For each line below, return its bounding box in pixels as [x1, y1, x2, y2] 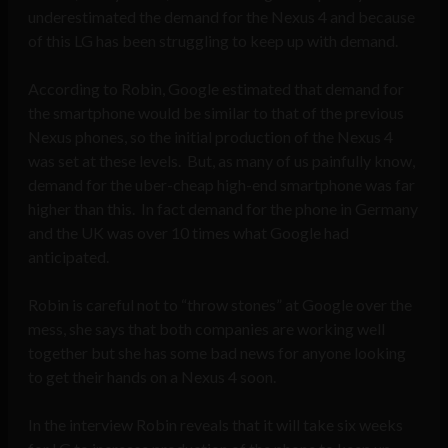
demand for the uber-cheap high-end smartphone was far [28, 175, 415, 195]
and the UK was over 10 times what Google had [28, 223, 349, 243]
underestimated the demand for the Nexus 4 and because [28, 7, 415, 27]
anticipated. [28, 247, 109, 267]
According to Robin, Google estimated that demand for [28, 79, 404, 99]
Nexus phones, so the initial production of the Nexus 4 [28, 127, 393, 147]
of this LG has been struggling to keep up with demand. [28, 31, 398, 51]
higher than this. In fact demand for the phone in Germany [28, 199, 418, 219]
